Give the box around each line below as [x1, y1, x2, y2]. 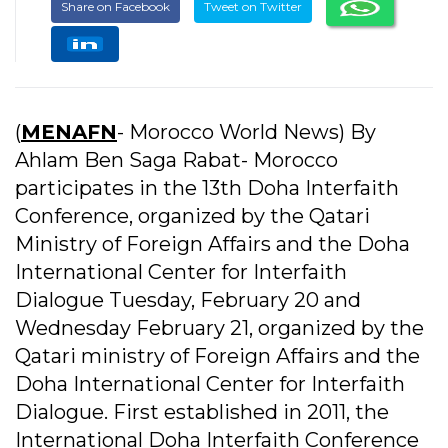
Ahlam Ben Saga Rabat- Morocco [15, 148, 338, 173]
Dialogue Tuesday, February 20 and [15, 288, 361, 313]
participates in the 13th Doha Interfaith [15, 176, 399, 201]
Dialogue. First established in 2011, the [15, 400, 389, 425]
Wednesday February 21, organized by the [15, 316, 424, 341]
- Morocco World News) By [117, 120, 376, 145]
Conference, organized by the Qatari [15, 204, 370, 229]
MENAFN [21, 120, 117, 145]
